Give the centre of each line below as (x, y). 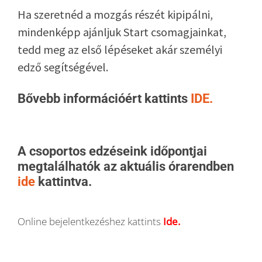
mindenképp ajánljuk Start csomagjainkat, (122, 32)
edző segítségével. (63, 67)
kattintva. (65, 182)
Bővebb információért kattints (104, 99)
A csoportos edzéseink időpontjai (112, 151)
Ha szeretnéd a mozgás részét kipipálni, (115, 14)
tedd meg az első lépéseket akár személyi (120, 49)
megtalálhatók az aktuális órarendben (126, 167)
